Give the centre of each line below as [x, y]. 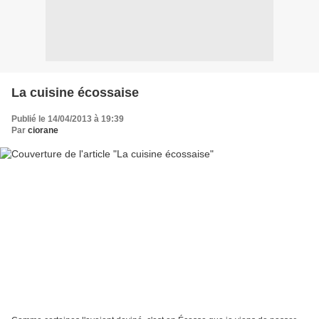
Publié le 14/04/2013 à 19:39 [68, 119]
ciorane [43, 130]
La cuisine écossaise [75, 92]
